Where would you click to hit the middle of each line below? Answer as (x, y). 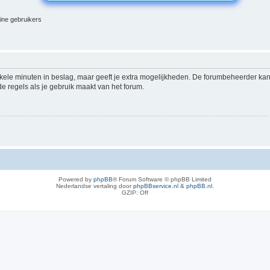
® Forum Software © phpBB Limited (162, 179)
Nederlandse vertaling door (94, 186)
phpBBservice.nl (155, 186)
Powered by (76, 179)
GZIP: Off (135, 192)
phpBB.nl (199, 186)
